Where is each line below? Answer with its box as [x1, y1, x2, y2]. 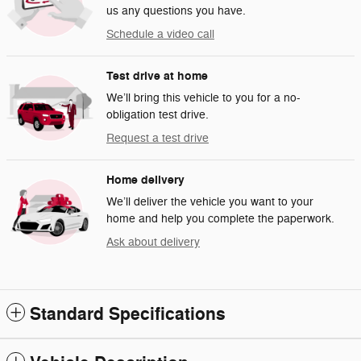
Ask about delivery [106, 234, 200, 249]
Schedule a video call [106, 27, 214, 41]
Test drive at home [106, 68, 208, 84]
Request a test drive [106, 131, 209, 145]
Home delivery [106, 172, 185, 188]
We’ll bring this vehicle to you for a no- [106, 90, 301, 105]
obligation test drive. [106, 107, 209, 122]
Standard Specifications [30, 302, 226, 326]
